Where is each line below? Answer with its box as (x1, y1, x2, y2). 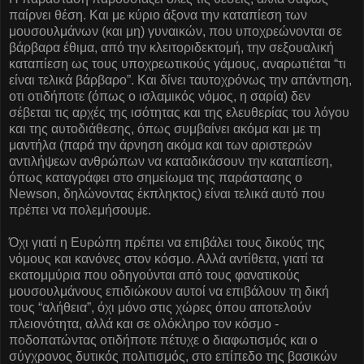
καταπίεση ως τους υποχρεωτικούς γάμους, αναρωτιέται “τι (9, 56, 346, 71)
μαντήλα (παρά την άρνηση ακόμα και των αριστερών (9, 137, 312, 152)
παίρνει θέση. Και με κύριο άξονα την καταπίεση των (9, 7, 307, 22)
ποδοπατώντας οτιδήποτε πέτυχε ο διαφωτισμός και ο (9, 332, 318, 347)
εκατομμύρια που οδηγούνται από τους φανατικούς (9, 267, 300, 282)
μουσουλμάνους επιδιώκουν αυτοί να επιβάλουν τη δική (9, 284, 329, 298)
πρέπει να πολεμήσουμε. (9, 202, 151, 217)
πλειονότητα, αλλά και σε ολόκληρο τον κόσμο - (9, 316, 279, 331)
